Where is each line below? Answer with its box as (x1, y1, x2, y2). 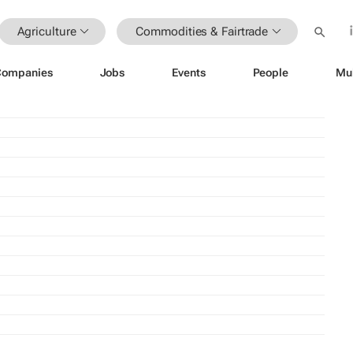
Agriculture (17, 24, 76, 39)
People (252, 65, 288, 79)
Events (172, 65, 206, 79)
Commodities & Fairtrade (136, 24, 269, 39)
